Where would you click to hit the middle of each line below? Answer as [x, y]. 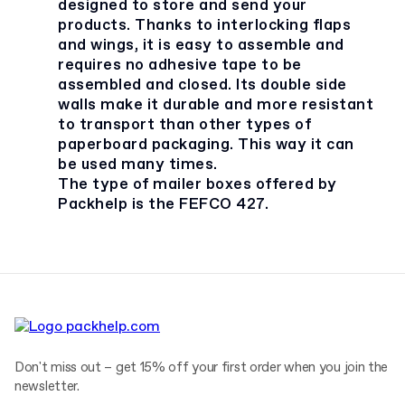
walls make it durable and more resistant [216, 105]
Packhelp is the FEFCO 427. [163, 205]
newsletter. [47, 387]
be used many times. [138, 165]
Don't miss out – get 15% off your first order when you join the [202, 368]
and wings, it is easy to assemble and [201, 46]
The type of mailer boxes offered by [198, 185]
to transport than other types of [184, 125]
